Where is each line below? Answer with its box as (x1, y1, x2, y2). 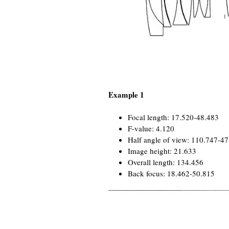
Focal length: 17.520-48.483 (127, 111, 219, 122)
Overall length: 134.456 (127, 156, 203, 167)
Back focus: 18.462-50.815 (127, 168, 215, 178)
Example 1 (108, 88, 144, 100)
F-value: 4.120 (127, 123, 174, 133)
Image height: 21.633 (127, 145, 196, 156)
